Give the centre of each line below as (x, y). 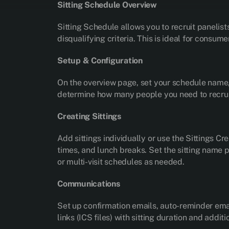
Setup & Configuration (100, 61)
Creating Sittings (89, 116)
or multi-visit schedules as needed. (121, 162)
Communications (89, 184)
